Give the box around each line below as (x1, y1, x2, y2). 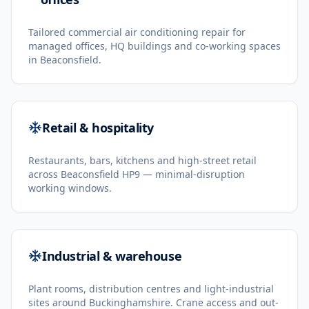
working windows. (28, 181, 112, 195)
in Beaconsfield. (28, 53, 101, 66)
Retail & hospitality (42, 119, 154, 136)
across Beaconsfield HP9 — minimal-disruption (28, 168, 245, 181)
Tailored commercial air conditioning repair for (28, 26, 246, 39)
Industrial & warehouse (42, 248, 182, 264)
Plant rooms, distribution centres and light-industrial (28, 282, 274, 295)
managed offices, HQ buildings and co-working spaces (28, 39, 281, 52)
